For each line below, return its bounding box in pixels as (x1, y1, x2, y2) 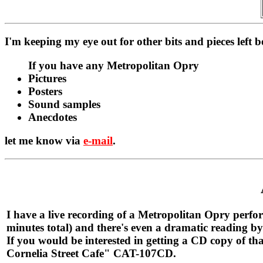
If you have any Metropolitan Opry (28, 59, 199, 72)
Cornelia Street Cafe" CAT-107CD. (6, 247, 176, 259)
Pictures (28, 72, 66, 85)
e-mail (83, 134, 113, 147)
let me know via (5, 134, 83, 147)
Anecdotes (28, 110, 77, 123)
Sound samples (28, 97, 100, 110)
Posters (28, 85, 62, 97)
